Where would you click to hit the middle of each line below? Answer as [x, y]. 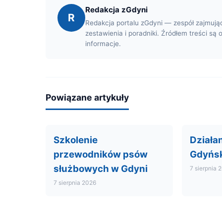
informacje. [103, 43]
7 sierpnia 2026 [75, 182]
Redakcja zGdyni [116, 9]
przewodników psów [101, 154]
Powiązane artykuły [87, 97]
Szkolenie [76, 140]
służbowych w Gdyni [101, 168]
